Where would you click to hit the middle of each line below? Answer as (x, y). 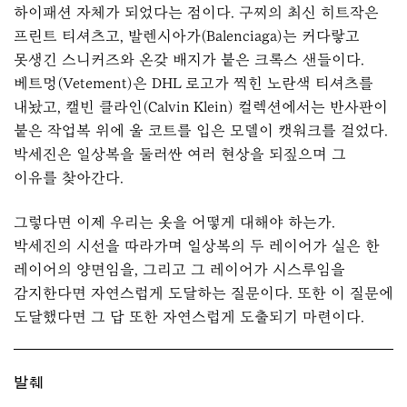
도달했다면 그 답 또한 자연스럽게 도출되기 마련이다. (189, 316)
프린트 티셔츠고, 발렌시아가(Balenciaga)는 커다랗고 (187, 36)
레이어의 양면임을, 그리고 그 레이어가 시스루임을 (179, 269)
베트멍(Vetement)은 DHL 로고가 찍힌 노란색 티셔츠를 (194, 84)
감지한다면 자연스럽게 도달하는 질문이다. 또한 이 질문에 (203, 293)
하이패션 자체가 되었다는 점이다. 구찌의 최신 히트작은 (196, 13)
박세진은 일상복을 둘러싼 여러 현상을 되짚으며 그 (180, 154)
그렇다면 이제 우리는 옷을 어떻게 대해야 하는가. (174, 222)
